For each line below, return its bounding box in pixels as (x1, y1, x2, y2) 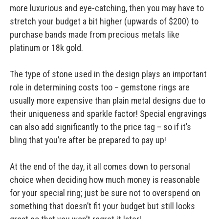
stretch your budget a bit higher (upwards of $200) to (10, 16, 198, 27)
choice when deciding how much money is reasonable (10, 175, 200, 185)
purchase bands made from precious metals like (10, 29, 179, 40)
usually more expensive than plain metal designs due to (10, 95, 205, 106)
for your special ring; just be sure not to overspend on (10, 188, 200, 198)
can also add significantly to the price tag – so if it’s (10, 122, 191, 132)
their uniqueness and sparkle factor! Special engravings (10, 109, 207, 119)
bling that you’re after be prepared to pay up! (10, 135, 168, 146)
